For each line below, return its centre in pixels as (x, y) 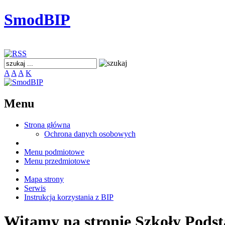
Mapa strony (44, 179)
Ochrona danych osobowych (90, 134)
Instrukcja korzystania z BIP (69, 197)
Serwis (35, 188)
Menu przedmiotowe (57, 161)
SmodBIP (37, 20)
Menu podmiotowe (54, 152)
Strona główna (47, 125)
